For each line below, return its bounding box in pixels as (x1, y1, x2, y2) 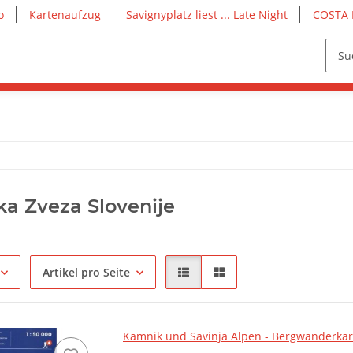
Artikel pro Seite (43, 265, 130, 281)
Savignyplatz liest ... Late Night (126, 7, 288, 22)
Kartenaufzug (29, 7, 101, 22)
